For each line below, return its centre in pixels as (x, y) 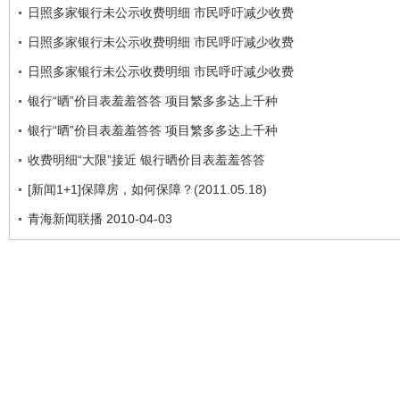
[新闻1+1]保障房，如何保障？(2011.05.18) (147, 189)
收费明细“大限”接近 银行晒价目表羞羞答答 (146, 159)
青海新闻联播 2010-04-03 (100, 218)
